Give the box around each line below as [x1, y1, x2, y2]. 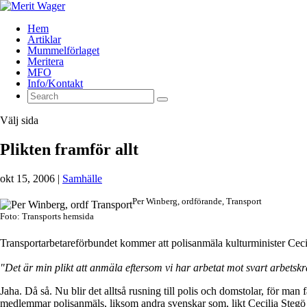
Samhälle [62, 172, 102, 184]
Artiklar [27, 34, 61, 45]
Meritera [27, 56, 64, 67]
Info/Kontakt [27, 77, 83, 89]
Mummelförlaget [27, 45, 99, 56]
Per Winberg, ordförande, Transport [132, 195, 262, 206]
